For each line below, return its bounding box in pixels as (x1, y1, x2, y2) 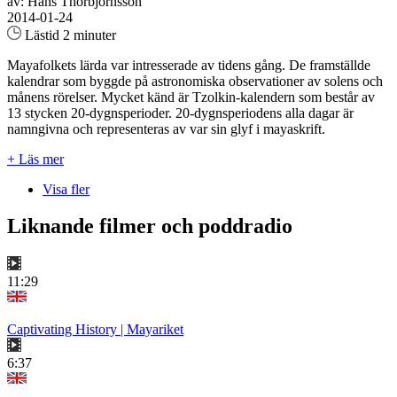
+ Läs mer (7, 151, 64, 167)
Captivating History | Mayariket (7, 322, 183, 338)
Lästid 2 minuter (21, 27, 116, 43)
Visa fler (43, 181, 90, 197)
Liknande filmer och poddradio (7, 214, 292, 238)
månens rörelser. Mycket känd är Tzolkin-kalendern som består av (7, 89, 375, 105)
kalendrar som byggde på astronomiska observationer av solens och (7, 73, 383, 89)
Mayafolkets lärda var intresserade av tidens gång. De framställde (7, 57, 370, 73)
